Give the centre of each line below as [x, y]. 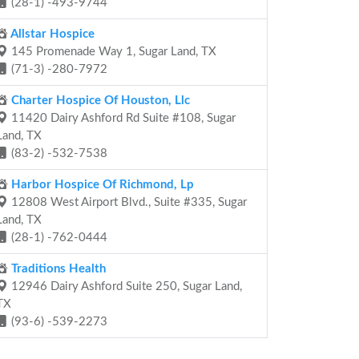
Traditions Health [57, 269]
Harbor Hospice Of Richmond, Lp [101, 185]
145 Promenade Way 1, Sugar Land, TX [112, 52]
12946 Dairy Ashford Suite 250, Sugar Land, [125, 286]
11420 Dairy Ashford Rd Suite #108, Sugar [122, 118]
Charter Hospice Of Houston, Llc [99, 101]
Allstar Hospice [51, 34]
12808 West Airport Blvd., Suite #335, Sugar [127, 202]
